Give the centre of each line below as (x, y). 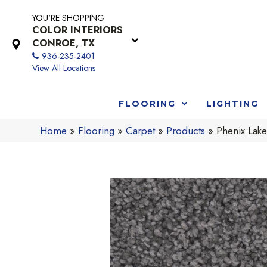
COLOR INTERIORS (77, 30)
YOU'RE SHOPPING (68, 18)
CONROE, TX (63, 43)
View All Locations (64, 68)
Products (186, 130)
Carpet (141, 130)
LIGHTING (232, 103)
